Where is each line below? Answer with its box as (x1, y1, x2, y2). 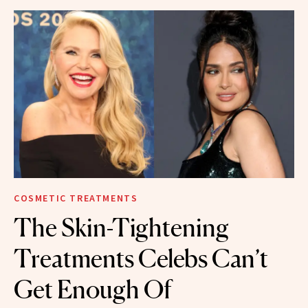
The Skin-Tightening (14, 212, 229, 243)
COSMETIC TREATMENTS (14, 192, 138, 205)
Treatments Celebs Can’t (14, 243, 268, 274)
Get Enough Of (14, 274, 171, 305)
